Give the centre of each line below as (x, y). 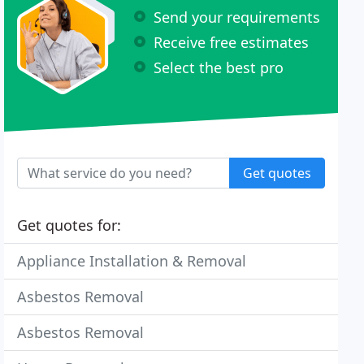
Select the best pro (219, 67)
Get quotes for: (69, 225)
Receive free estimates (232, 42)
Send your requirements (237, 17)
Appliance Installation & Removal (132, 261)
